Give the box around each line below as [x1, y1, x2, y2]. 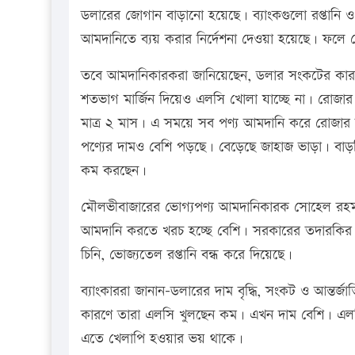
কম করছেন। [81, 160, 147, 181]
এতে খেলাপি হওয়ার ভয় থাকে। [81, 328, 243, 349]
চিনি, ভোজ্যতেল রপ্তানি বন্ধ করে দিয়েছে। [81, 244, 292, 265]
